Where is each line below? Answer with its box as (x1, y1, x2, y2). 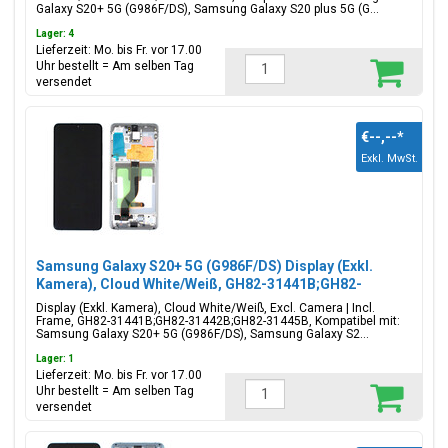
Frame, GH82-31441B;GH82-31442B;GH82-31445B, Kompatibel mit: (36, 314, 400, 328)
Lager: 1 (36, 353, 74, 364)
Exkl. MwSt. (361, 152, 418, 165)
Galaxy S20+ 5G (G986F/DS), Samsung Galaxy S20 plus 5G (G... (36, 2, 379, 16)
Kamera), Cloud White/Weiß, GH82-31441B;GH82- (36, 276, 362, 292)
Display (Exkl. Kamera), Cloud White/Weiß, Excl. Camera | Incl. (36, 301, 375, 315)
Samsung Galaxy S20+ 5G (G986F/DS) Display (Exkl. (36, 258, 373, 274)
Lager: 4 (36, 28, 74, 39)
